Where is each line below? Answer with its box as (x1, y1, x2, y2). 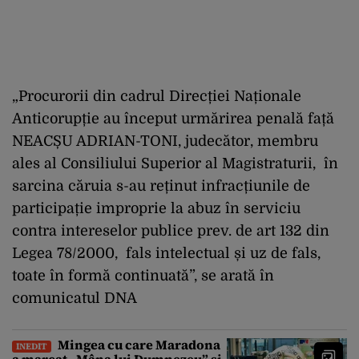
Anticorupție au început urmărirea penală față (12, 110, 334, 127)
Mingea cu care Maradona (55, 335, 220, 353)
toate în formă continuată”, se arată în (12, 267, 274, 284)
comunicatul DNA (12, 289, 137, 306)
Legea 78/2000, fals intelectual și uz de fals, (12, 244, 321, 261)
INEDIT (16, 339, 47, 353)
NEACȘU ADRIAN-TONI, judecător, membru (12, 132, 318, 149)
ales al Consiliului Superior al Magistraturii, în (12, 155, 338, 171)
